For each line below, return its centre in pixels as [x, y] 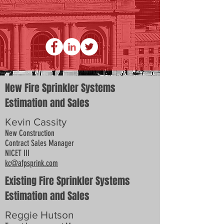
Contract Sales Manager [39, 143]
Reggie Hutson [39, 215]
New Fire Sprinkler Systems [60, 88]
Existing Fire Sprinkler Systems [67, 181]
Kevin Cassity [36, 122]
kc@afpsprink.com [31, 163]
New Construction [30, 133]
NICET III [17, 153]
